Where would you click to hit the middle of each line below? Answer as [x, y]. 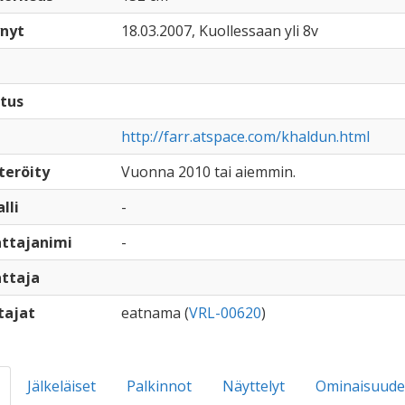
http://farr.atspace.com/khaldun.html [245, 137]
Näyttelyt [253, 386]
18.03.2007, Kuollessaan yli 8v [219, 31]
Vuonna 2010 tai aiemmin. [208, 172]
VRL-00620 [225, 313]
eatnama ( [155, 313]
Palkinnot [159, 386]
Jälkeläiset [61, 386]
